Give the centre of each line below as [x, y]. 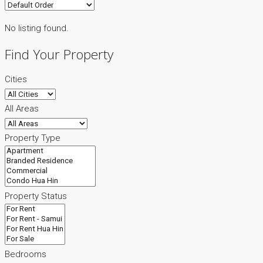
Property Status [36, 196]
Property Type [33, 138]
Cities [16, 80]
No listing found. [37, 28]
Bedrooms [26, 254]
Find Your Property [59, 54]
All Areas [22, 109]
